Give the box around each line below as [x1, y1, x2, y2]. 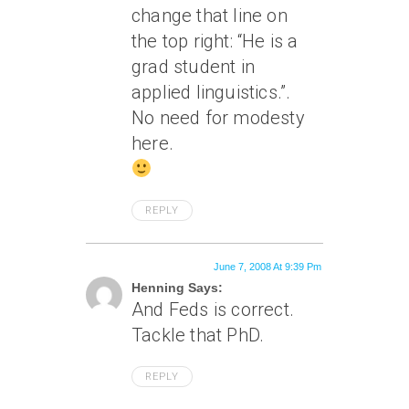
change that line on [131, 5, 288, 26]
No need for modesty [131, 107, 305, 129]
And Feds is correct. [131, 299, 294, 320]
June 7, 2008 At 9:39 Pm [214, 261, 321, 272]
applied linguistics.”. [131, 81, 291, 103]
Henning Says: [131, 280, 223, 295]
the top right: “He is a [131, 30, 299, 52]
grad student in [131, 56, 255, 78]
